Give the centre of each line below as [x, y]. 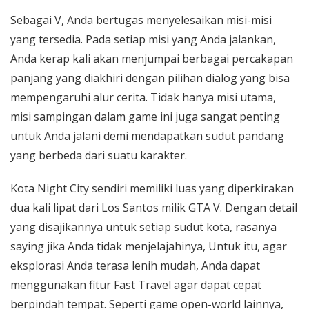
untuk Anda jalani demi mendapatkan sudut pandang [147, 136]
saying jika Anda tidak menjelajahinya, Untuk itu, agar [149, 246]
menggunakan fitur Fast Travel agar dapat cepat [136, 285]
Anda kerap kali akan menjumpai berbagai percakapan [152, 59]
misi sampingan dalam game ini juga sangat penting [145, 117]
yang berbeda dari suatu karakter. [99, 155]
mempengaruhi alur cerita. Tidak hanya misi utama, [143, 97]
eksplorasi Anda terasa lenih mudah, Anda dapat [135, 266]
